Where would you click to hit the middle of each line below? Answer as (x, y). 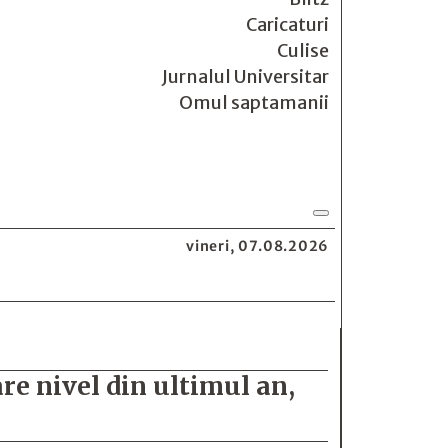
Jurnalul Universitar (245, 76)
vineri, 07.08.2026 (257, 246)
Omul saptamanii (254, 102)
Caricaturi (287, 24)
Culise (303, 50)
